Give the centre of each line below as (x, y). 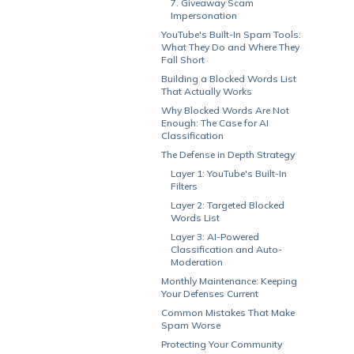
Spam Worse (191, 325)
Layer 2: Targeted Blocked (228, 205)
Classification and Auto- (226, 249)
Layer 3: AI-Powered (215, 237)
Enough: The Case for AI (215, 123)
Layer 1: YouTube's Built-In (229, 173)
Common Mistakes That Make (228, 313)
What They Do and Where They (230, 47)
